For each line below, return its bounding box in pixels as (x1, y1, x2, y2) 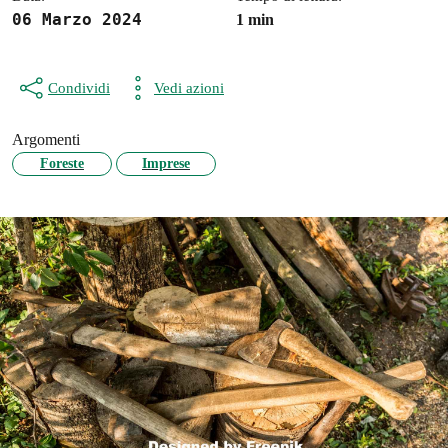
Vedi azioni (154, 80, 224, 96)
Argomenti (12, 131, 80, 148)
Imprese (142, 156, 190, 171)
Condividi (48, 80, 110, 96)
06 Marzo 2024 (12, 10, 142, 29)
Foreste (40, 156, 84, 171)
